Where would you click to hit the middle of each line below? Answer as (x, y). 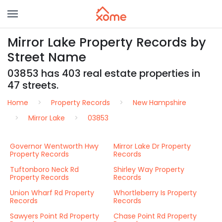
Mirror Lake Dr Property (152, 146)
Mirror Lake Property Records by (107, 42)
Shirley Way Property (149, 169)
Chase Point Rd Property (155, 216)
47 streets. (33, 85)
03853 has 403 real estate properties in (104, 73)
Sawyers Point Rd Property (55, 216)
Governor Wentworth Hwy (54, 146)
